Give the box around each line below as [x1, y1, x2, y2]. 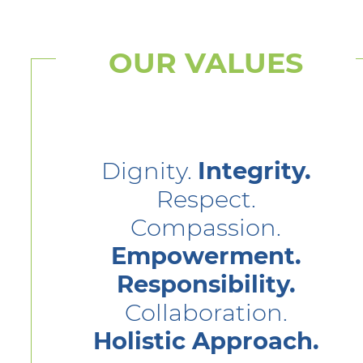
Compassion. [130, 213, 281, 241]
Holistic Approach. [92, 327, 319, 355]
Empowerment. [110, 241, 301, 270]
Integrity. [197, 156, 311, 185]
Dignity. [100, 156, 198, 185]
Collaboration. [124, 298, 288, 327]
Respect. [156, 185, 256, 213]
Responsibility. [116, 270, 296, 298]
